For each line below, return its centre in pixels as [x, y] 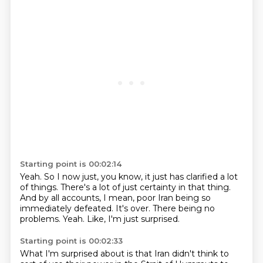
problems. [41, 219]
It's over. [134, 208]
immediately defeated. [68, 208]
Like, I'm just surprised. [133, 219]
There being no [183, 208]
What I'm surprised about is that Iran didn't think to [124, 254]
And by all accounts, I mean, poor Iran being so [115, 198]
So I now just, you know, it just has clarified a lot [141, 177]
